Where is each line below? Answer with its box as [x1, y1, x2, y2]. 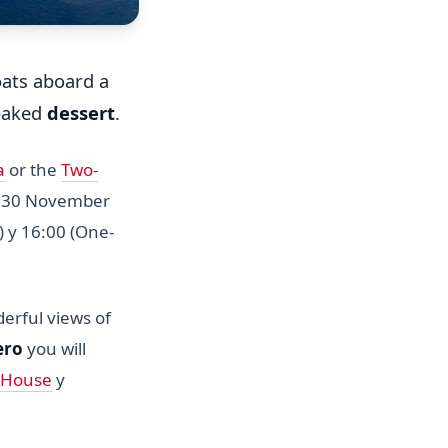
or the [5, 158, 61, 182]
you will [23, 337, 86, 361]
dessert [47, 99, 115, 125]
